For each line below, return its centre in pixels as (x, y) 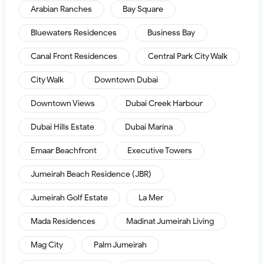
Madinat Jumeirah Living (170, 221)
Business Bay (171, 33)
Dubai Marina (148, 127)
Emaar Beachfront (63, 151)
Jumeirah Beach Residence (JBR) (91, 174)
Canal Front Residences (74, 56)
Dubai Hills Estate (62, 127)
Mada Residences (63, 221)
